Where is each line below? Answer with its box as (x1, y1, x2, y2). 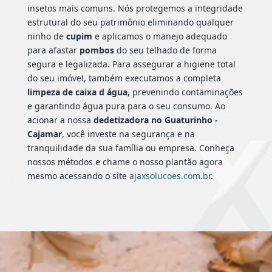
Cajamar (27, 128, 62, 140)
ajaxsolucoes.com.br (129, 170, 211, 182)
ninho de (27, 30, 66, 42)
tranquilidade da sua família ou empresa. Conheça (27, 142, 234, 154)
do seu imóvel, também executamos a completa (27, 72, 221, 84)
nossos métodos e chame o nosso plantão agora (27, 156, 223, 168)
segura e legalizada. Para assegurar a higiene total (27, 58, 236, 70)
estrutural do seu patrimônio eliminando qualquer (27, 16, 234, 29)
